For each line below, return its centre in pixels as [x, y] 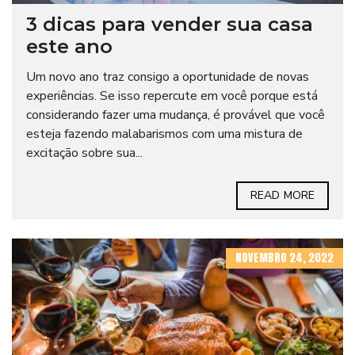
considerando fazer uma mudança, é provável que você [176, 115]
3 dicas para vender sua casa [170, 25]
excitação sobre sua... [84, 153]
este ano [69, 47]
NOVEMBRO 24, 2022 [284, 258]
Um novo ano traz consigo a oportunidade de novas [168, 77]
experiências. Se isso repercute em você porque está [172, 96]
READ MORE [282, 196]
